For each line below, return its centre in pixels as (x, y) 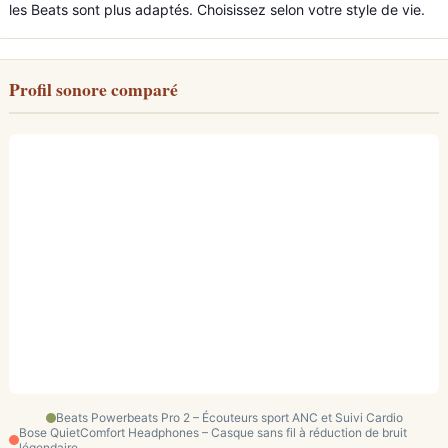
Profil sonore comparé (93, 89)
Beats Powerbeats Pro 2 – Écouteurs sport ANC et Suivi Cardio (229, 417)
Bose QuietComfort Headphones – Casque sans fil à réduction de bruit (213, 432)
